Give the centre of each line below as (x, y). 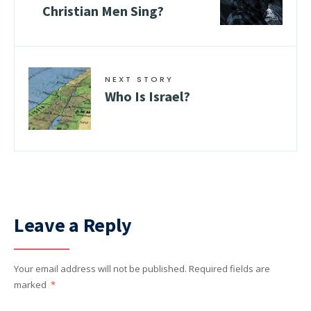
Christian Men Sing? (103, 10)
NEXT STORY (139, 79)
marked (31, 284)
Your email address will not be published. (100, 268)
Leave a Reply (73, 225)
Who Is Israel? (148, 96)
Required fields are (229, 268)
